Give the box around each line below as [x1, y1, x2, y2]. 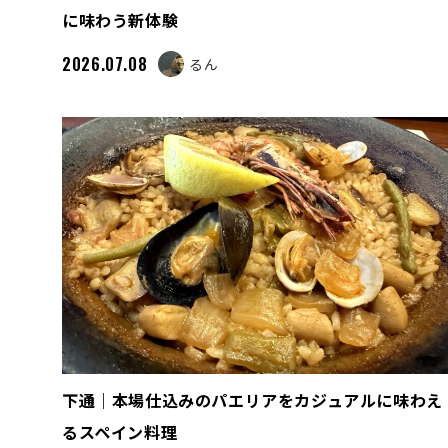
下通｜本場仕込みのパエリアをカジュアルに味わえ [62, 388, 443, 412]
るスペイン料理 [62, 420, 178, 444]
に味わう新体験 [62, 8, 179, 32]
